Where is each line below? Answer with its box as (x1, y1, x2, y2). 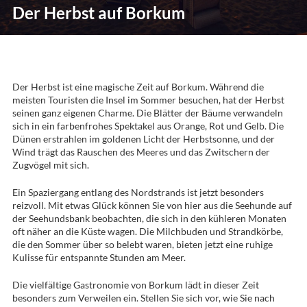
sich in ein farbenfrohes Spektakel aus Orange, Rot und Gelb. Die (12, 119, 284, 132)
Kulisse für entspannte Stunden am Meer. (12, 251, 186, 263)
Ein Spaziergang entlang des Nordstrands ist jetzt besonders (12, 186, 264, 198)
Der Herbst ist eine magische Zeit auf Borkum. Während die (12, 80, 264, 93)
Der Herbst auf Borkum (12, 3, 185, 23)
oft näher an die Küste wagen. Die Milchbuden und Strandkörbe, (12, 225, 283, 237)
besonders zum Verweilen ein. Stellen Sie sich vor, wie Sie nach (12, 291, 275, 304)
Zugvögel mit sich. (12, 158, 89, 171)
